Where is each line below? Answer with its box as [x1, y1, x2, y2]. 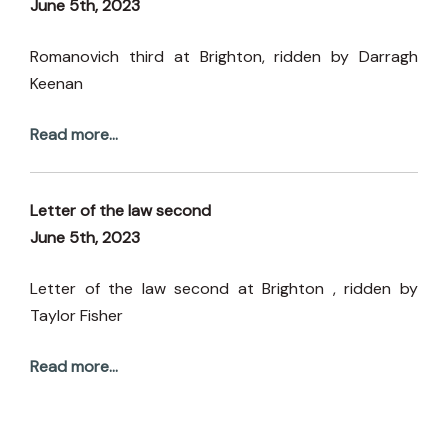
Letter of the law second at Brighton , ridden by [30, 277, 418, 299]
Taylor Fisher [30, 304, 123, 326]
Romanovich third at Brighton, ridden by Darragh [30, 45, 418, 67]
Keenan [30, 72, 83, 94]
